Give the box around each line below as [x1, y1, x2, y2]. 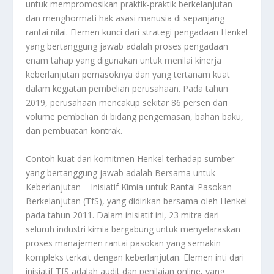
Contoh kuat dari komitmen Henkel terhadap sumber [26, 152, 235, 165]
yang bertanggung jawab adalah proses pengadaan [26, 40, 229, 53]
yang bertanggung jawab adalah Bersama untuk [26, 166, 216, 179]
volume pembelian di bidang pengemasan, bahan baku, [26, 111, 244, 123]
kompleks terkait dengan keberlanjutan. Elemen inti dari [26, 251, 245, 263]
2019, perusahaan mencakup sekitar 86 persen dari [26, 97, 228, 109]
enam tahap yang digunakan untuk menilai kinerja [26, 54, 222, 67]
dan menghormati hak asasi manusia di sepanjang [26, 12, 225, 24]
